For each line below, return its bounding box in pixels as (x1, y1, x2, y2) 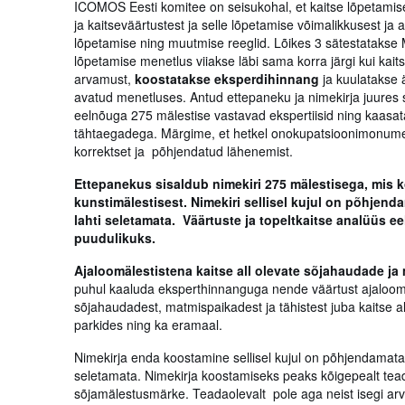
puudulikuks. (74, 229, 163, 247)
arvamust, (74, 70, 135, 88)
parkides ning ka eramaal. (74, 316, 226, 334)
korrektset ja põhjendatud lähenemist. (74, 142, 293, 160)
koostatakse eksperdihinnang (135, 70, 319, 88)
